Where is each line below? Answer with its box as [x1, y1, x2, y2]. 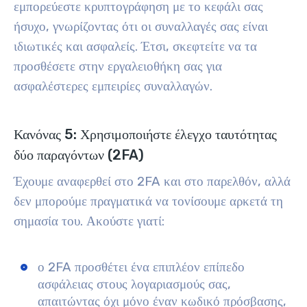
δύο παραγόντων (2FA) [14, 147, 144, 163]
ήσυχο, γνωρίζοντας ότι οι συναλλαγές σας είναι [14, 19, 268, 34]
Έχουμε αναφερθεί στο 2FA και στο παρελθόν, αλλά [14, 174, 291, 189]
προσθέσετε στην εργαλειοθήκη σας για [14, 59, 222, 74]
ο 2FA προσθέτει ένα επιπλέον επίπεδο [38, 260, 245, 275]
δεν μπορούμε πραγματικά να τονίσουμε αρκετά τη [14, 194, 283, 209]
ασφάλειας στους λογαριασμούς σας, [38, 277, 231, 292]
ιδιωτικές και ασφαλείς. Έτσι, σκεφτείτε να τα [14, 39, 257, 54]
